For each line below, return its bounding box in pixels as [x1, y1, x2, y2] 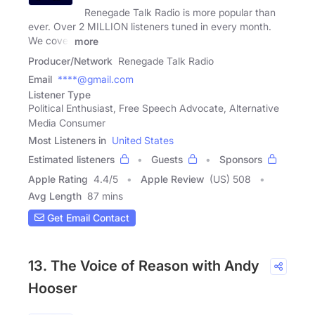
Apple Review [141, 172, 204, 185]
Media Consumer [28, 116, 105, 129]
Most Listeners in [28, 134, 106, 146]
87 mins [87, 189, 123, 202]
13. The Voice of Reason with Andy [28, 257, 259, 274]
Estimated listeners [28, 153, 115, 165]
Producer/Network [28, 54, 112, 67]
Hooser [28, 279, 77, 297]
